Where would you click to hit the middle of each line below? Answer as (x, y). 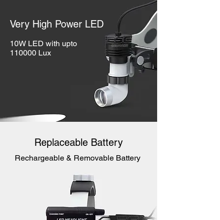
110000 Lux (30, 53)
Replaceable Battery (79, 142)
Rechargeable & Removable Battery (79, 158)
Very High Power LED (57, 24)
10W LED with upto (43, 43)
